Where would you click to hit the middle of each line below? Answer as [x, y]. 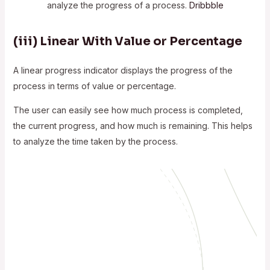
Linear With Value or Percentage [141, 41]
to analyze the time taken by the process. [95, 141]
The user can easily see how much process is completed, [128, 110]
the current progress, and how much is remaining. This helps [133, 125]
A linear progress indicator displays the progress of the [123, 70]
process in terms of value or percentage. [94, 86]
